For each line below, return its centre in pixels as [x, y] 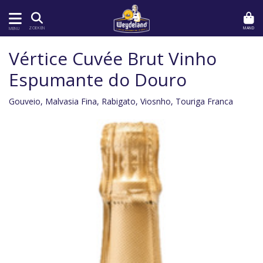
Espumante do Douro [98, 80]
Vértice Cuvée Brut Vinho [113, 58]
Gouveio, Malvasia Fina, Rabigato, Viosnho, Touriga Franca [121, 101]
